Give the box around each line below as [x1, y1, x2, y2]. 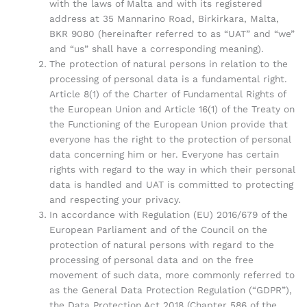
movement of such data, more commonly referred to [49, 269, 295, 280]
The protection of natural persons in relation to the [49, 58, 288, 69]
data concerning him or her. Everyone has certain [49, 148, 279, 160]
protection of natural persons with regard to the [49, 238, 274, 250]
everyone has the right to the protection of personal [49, 133, 291, 145]
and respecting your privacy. [49, 193, 181, 205]
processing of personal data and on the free [49, 254, 254, 265]
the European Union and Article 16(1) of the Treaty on [49, 103, 295, 114]
